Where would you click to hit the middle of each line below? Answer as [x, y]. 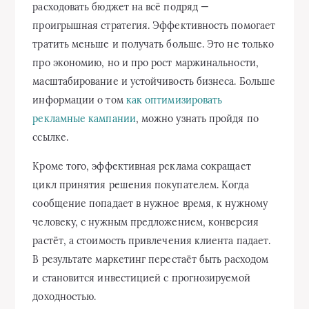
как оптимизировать [174, 100]
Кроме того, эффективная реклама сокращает [142, 166]
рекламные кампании [84, 118]
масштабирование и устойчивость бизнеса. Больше [154, 81]
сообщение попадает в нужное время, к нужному [150, 203]
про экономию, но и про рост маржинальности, [146, 62]
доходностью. [64, 296]
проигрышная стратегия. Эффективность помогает [154, 25]
